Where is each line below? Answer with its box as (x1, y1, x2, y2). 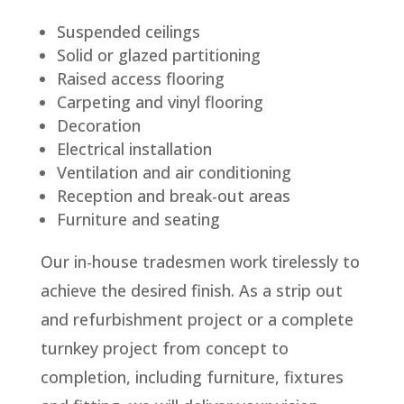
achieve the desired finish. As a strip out (40, 280, 343, 302)
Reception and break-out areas (56, 185, 290, 207)
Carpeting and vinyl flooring (56, 91, 263, 114)
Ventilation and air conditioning (56, 161, 291, 184)
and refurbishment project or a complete (40, 308, 353, 331)
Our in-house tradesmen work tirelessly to (40, 251, 360, 273)
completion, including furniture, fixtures (40, 366, 344, 389)
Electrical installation (56, 138, 212, 161)
